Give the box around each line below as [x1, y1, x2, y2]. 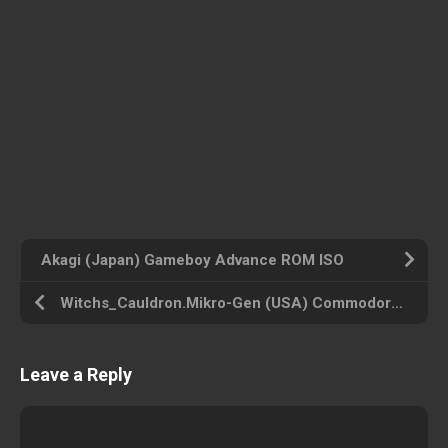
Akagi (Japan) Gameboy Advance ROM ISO [41, 251, 344, 270]
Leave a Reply [20, 364, 132, 386]
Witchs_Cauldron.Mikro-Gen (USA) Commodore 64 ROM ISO [391, 294, 403, 313]
